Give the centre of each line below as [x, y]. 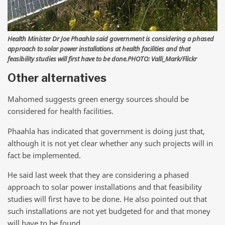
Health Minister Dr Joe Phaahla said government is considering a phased [111, 38]
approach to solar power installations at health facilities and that [99, 48]
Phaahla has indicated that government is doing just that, [106, 131]
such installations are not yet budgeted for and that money [109, 211]
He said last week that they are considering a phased [98, 175]
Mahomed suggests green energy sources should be [98, 99]
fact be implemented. [44, 155]
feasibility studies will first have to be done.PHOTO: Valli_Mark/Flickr [102, 59]
